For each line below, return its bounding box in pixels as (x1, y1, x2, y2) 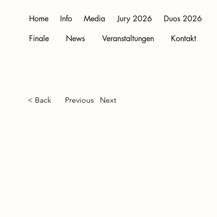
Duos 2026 (163, 14, 202, 24)
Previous (65, 95, 94, 105)
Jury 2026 (117, 14, 152, 24)
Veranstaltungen (102, 33, 154, 44)
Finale (29, 33, 49, 44)
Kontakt (171, 33, 197, 44)
